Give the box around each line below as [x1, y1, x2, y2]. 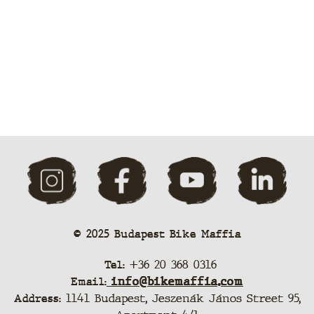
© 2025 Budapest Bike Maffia [73, 226, 241, 241]
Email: [71, 274, 107, 289]
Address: [13, 291, 66, 306]
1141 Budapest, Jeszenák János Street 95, [65, 291, 301, 306]
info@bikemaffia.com [107, 274, 243, 289]
